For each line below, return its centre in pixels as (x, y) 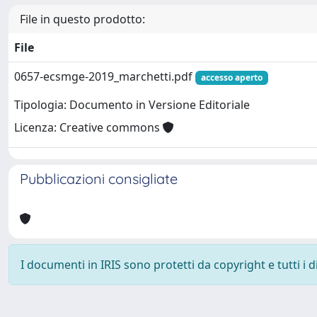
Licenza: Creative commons (88, 128)
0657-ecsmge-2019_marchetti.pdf (105, 76)
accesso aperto (231, 77)
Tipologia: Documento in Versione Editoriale (132, 105)
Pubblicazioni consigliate (99, 179)
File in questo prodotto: (82, 19)
